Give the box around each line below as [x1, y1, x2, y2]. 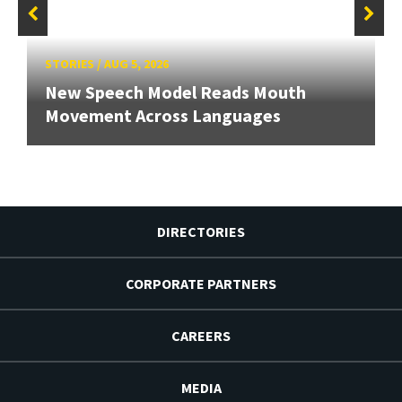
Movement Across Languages [45, 103, 281, 127]
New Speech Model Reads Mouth [45, 80, 306, 103]
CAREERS [171, 326, 231, 345]
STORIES [45, 55, 94, 72]
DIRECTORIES [157, 222, 245, 240]
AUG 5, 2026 [104, 55, 169, 72]
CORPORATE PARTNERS [126, 274, 276, 293]
